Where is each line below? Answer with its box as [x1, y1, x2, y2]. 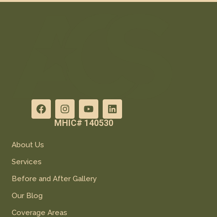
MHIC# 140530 [54, 118, 113, 128]
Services [12, 157, 42, 167]
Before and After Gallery [12, 174, 97, 184]
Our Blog [12, 191, 43, 201]
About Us [12, 140, 44, 150]
